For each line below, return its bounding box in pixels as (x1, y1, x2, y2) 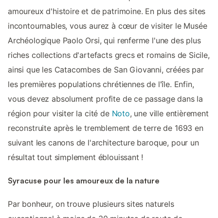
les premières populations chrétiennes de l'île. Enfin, (8, 79, 194, 89)
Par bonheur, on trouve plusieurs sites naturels (8, 199, 174, 209)
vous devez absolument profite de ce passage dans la (8, 93, 203, 104)
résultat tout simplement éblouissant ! (8, 152, 144, 162)
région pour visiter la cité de (8, 108, 112, 118)
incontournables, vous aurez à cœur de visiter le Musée (8, 20, 207, 31)
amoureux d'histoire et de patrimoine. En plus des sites (8, 6, 206, 16)
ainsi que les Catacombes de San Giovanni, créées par (8, 64, 204, 74)
